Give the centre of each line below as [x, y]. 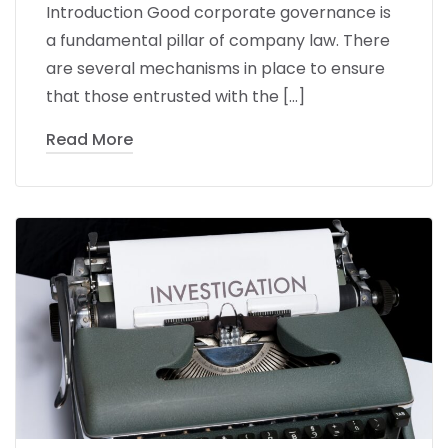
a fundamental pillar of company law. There [218, 40]
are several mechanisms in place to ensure [215, 68]
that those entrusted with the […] [175, 96]
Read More [89, 139]
